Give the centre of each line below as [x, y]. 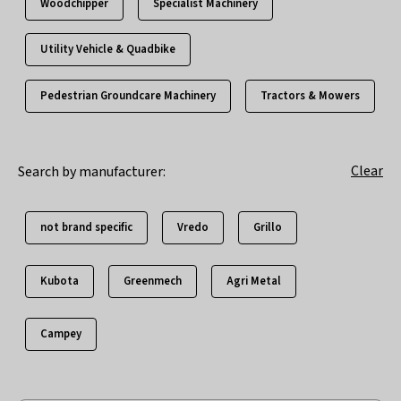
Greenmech [153, 281]
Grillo [268, 228]
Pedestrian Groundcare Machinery [128, 95]
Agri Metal [254, 281]
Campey [61, 333]
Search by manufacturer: [93, 172]
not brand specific [86, 228]
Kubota [60, 281]
